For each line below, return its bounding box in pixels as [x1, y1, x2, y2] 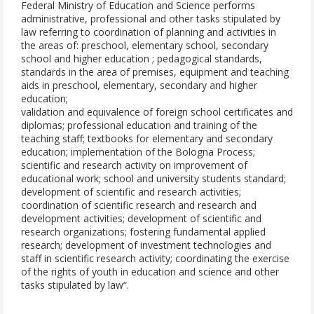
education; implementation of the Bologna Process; [21, 145, 255, 159]
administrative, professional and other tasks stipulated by [21, 12, 280, 26]
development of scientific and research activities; [21, 185, 241, 199]
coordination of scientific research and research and [21, 198, 257, 212]
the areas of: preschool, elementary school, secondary [21, 39, 268, 53]
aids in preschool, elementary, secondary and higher [21, 78, 257, 93]
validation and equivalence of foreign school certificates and [21, 105, 293, 119]
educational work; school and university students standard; [21, 172, 286, 186]
